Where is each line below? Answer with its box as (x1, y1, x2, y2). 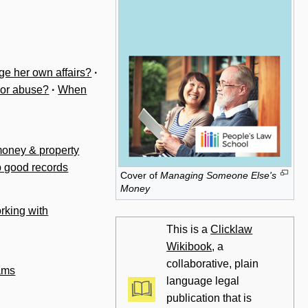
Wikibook (166, 241, 212, 252)
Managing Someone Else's (160, 170, 276, 181)
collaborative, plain (166, 258, 259, 269)
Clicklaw (210, 223, 253, 235)
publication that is (166, 292, 252, 304)
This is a (166, 223, 211, 235)
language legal (166, 275, 240, 287)
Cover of (120, 170, 160, 181)
